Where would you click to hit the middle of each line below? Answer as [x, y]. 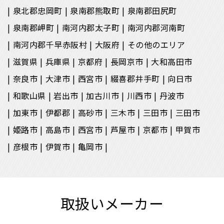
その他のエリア [156, 44]
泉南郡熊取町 [95, 10]
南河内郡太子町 [90, 27]
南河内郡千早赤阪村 [50, 44]
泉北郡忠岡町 [37, 10]
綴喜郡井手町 [135, 78]
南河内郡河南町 [156, 27]
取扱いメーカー [112, 203]
